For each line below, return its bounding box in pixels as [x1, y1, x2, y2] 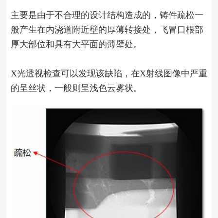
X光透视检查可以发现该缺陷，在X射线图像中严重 [10, 68, 207, 78]
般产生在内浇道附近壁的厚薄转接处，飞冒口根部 [10, 24, 203, 35]
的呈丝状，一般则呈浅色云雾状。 [10, 83, 142, 93]
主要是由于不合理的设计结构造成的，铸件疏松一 [10, 10, 203, 20]
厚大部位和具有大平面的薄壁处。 [10, 39, 142, 49]
